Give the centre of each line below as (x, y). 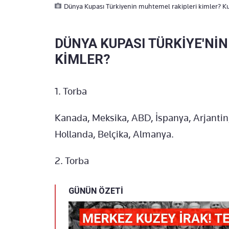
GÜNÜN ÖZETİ (96, 191)
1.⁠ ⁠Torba (71, 91)
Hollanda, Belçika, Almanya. (114, 134)
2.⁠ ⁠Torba (72, 161)
